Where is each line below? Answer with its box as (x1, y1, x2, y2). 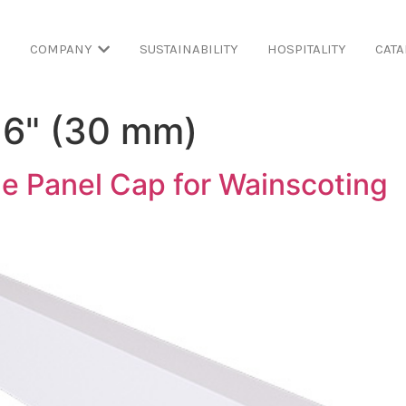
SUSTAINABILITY (139, 41, 238, 58)
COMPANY (29, 41, 92, 58)
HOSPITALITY (266, 41, 346, 58)
